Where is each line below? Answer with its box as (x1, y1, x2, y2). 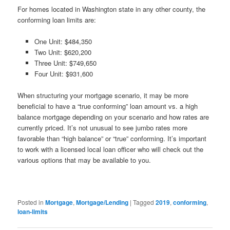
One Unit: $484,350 (34, 36, 92, 47)
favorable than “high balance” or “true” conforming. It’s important (17, 133, 207, 144)
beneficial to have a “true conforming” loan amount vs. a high (17, 101, 198, 111)
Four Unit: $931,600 (34, 69, 93, 79)
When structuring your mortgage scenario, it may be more (17, 90, 189, 101)
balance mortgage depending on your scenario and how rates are (17, 112, 209, 122)
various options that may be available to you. (17, 155, 151, 165)
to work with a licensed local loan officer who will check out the (17, 144, 204, 155)
